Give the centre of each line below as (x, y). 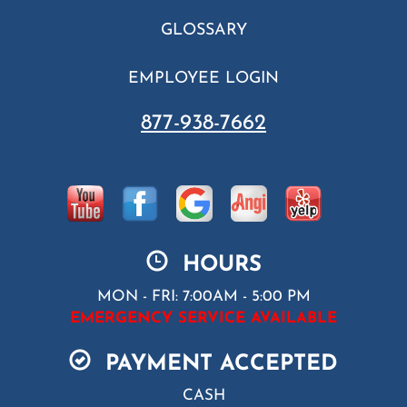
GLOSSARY (203, 30)
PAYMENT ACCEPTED (214, 364)
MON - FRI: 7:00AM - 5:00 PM (203, 296)
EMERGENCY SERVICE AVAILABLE (203, 318)
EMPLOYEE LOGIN (203, 78)
